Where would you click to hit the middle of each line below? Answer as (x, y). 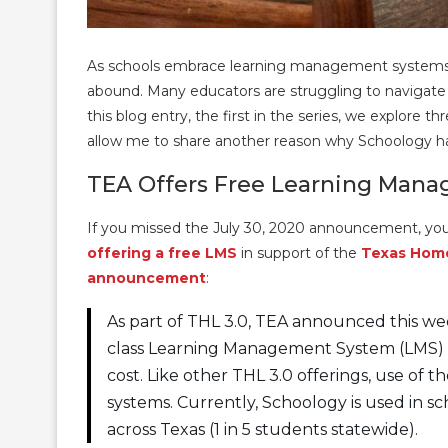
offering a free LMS (162, 252)
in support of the (299, 252)
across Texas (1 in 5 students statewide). (262, 429)
